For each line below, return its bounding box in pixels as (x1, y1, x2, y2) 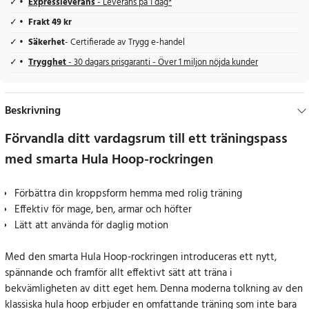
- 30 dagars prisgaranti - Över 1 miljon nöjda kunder (68, 56, 258, 70)
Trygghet (28, 56, 68, 70)
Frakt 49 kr (28, 16, 72, 30)
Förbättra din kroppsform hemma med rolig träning (14, 186, 242, 203)
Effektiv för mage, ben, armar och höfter (14, 201, 192, 219)
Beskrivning (5, 102, 61, 121)
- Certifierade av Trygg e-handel (65, 36, 185, 50)
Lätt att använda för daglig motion (14, 217, 168, 235)
